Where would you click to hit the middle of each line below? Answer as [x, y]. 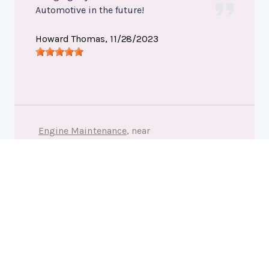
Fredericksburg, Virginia [92, 145]
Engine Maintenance [83, 131]
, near [138, 131]
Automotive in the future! [90, 10]
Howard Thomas [70, 39]
